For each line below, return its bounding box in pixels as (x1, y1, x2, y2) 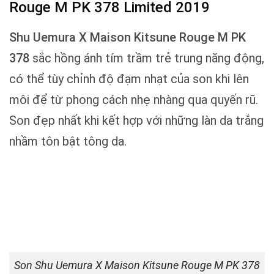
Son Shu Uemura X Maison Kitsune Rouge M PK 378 (14, 259, 260, 272)
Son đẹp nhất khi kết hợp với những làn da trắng (9, 113, 264, 128)
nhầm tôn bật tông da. (9, 133, 127, 149)
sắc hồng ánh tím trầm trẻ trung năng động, (29, 50, 264, 65)
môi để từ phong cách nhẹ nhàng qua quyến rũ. (9, 92, 258, 107)
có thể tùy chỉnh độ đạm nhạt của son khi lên (9, 71, 249, 86)
